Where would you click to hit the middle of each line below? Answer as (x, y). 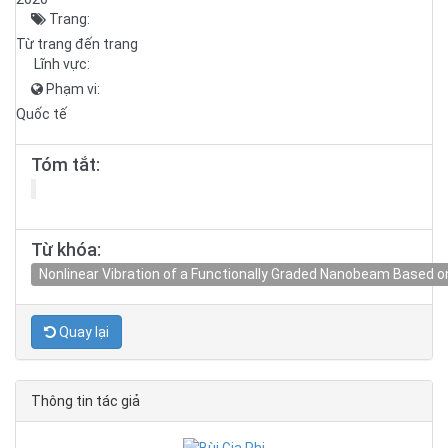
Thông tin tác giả (85, 401)
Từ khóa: (66, 249)
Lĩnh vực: (60, 64)
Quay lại (82, 332)
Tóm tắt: (65, 164)
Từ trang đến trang (77, 44)
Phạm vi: (71, 89)
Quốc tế (41, 114)
